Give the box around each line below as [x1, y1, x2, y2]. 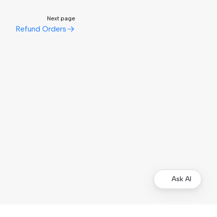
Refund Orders [15, 24, 67, 34]
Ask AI [171, 175, 191, 183]
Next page [47, 15, 76, 22]
